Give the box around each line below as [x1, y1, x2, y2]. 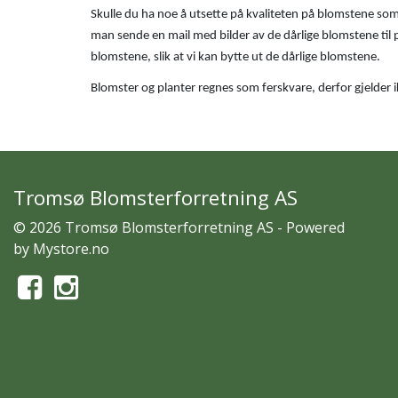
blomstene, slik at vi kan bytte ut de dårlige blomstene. [91, 50, 383, 64]
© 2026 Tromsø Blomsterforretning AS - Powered [13, 217, 345, 237]
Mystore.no [33, 238, 109, 259]
